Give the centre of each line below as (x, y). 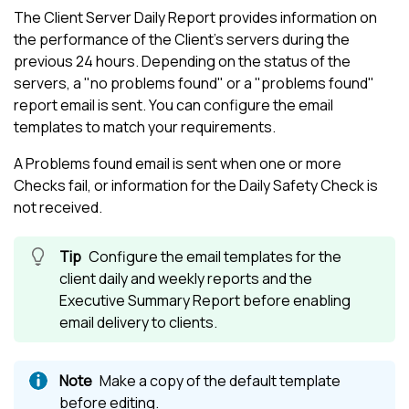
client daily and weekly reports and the (186, 279)
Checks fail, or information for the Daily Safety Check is (196, 186)
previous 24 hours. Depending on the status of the (182, 62)
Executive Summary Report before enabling (205, 301)
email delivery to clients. (138, 323)
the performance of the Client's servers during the (182, 40)
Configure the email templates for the (215, 257)
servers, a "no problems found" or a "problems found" (194, 84)
